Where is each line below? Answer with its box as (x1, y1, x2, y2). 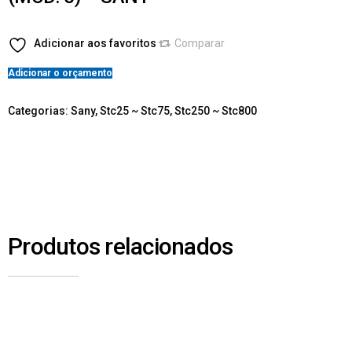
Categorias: (8, 104, 71, 117)
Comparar (174, 37, 225, 49)
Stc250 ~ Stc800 (174, 104, 257, 117)
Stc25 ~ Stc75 (100, 104, 170, 117)
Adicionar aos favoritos (34, 37, 156, 49)
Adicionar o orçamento (8, 67, 112, 79)
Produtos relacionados (8, 233, 233, 260)
